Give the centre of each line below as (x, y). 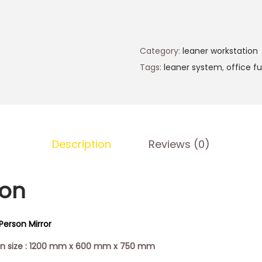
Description (82, 144)
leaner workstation (220, 51)
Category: (161, 51)
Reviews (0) (179, 144)
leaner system (193, 67)
